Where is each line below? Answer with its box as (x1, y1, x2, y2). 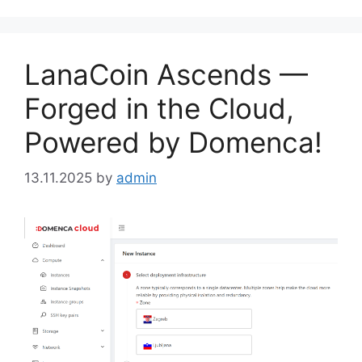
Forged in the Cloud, (24, 90, 294, 125)
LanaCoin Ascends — (24, 57, 308, 91)
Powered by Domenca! (24, 124, 322, 159)
